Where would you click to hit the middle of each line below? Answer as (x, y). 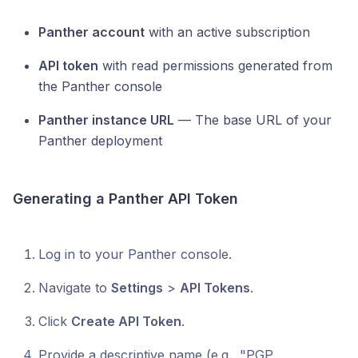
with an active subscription (227, 32)
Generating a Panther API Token (125, 199)
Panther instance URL (106, 120)
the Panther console (100, 86)
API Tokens (215, 288)
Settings (137, 288)
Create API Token (126, 321)
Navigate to (75, 288)
